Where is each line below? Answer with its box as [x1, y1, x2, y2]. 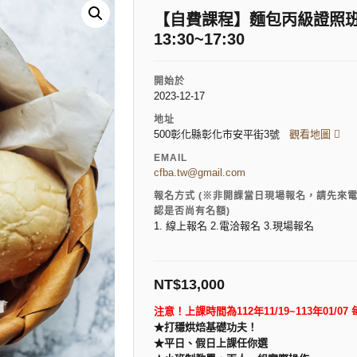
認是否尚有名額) [154, 206, 230, 218]
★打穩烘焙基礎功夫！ [154, 321, 257, 334]
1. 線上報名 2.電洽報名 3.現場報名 [154, 220, 314, 233]
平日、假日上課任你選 [164, 337, 268, 350]
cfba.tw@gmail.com [154, 167, 245, 179]
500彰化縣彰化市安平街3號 [154, 128, 289, 141]
